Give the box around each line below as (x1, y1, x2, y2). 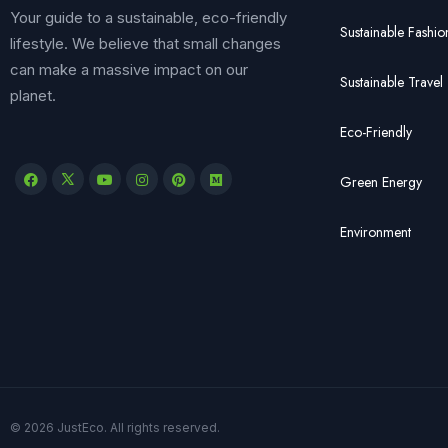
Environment (340, 221, 411, 242)
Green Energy (340, 171, 422, 192)
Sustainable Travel (340, 71, 443, 92)
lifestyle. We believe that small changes (10, 33, 281, 53)
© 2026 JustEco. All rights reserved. (10, 419, 220, 435)
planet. (10, 85, 56, 105)
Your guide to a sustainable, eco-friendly (10, 7, 287, 27)
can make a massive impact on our (10, 59, 248, 79)
